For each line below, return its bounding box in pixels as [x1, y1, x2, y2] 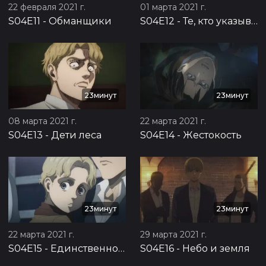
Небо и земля [182, 243, 250, 255]
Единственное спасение [50, 243, 118, 255]
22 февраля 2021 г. [8, 2, 85, 13]
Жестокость [183, 129, 242, 141]
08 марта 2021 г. [8, 115, 77, 126]
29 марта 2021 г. [140, 229, 207, 240]
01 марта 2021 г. [140, 2, 206, 13]
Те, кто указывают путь [183, 15, 251, 27]
